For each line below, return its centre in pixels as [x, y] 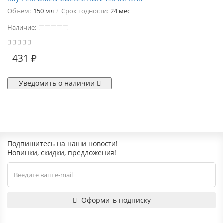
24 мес [120, 11]
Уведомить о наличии [58, 83]
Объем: [19, 11]
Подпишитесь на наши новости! [63, 144]
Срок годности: [85, 11]
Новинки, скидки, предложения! [62, 153]
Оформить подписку [116, 200]
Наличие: [23, 27]
